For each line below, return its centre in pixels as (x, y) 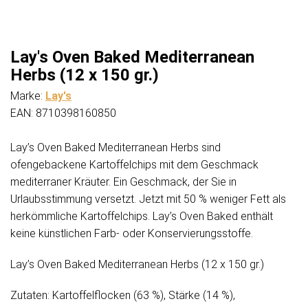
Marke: (28, 96)
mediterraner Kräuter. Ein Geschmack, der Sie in (123, 182)
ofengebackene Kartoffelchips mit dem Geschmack (134, 165)
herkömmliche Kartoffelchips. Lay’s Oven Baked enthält (142, 217)
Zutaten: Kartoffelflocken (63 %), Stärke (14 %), (123, 296)
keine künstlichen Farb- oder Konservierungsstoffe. (132, 234)
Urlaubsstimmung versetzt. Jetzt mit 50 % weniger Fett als (148, 199)
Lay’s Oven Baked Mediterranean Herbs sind (115, 148)
